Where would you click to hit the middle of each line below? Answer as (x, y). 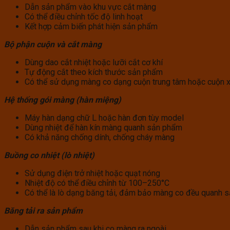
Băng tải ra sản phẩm (43, 211)
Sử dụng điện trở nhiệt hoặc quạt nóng (92, 174)
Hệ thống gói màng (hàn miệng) (63, 100)
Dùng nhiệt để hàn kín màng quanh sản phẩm (103, 128)
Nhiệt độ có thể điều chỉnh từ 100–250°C (97, 183)
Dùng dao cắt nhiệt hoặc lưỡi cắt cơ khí (94, 63)
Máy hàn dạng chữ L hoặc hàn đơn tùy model (104, 118)
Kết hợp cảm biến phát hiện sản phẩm (91, 27)
